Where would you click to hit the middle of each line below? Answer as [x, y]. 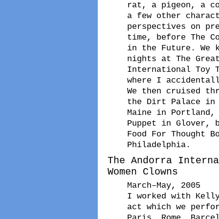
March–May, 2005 [164, 185]
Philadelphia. [159, 144]
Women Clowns [143, 172]
